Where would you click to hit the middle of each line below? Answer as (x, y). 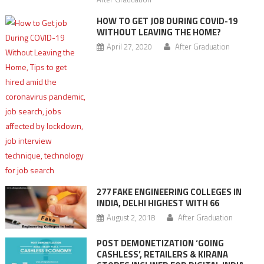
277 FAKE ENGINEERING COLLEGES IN (169, 192)
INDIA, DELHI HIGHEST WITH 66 (158, 203)
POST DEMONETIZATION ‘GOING (160, 243)
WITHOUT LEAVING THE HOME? (159, 32)
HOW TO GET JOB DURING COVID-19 (167, 21)
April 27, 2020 (129, 46)
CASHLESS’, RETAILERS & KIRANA (162, 254)
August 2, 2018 (131, 217)
